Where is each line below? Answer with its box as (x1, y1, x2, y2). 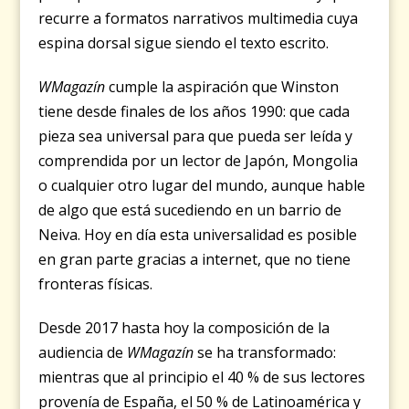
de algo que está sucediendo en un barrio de (38, 200, 342, 221)
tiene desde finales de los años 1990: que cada (38, 101, 351, 122)
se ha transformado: (194, 342, 337, 363)
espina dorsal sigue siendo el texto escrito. (38, 33, 330, 54)
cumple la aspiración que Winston (105, 77, 340, 98)
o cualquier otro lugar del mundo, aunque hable (38, 175, 366, 196)
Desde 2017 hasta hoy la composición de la (38, 318, 330, 339)
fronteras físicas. (38, 274, 153, 295)
